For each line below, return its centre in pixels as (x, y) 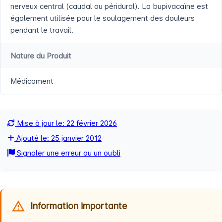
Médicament (32, 81)
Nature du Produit (41, 56)
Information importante (79, 206)
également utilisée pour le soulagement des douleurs (103, 18)
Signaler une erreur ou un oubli (68, 153)
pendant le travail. (42, 30)
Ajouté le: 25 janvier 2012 (58, 138)
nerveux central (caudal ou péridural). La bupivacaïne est (109, 6)
